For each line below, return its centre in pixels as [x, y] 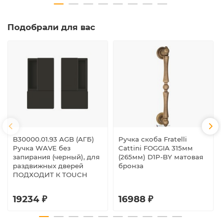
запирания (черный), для [56, 157]
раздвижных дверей [48, 166]
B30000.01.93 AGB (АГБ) [54, 139]
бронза [131, 166]
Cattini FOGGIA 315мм [156, 148]
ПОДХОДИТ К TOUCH [50, 175]
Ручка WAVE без [42, 148]
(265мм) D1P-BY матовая [161, 157]
